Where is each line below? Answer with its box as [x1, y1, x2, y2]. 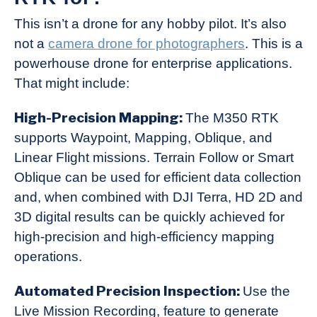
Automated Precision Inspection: [14, 282, 243, 300]
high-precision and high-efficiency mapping [14, 229, 275, 245]
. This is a [245, 36, 303, 52]
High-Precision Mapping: [14, 109, 185, 127]
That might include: [14, 76, 129, 91]
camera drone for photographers [48, 36, 245, 52]
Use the [243, 284, 290, 299]
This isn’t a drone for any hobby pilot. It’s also [14, 16, 287, 32]
